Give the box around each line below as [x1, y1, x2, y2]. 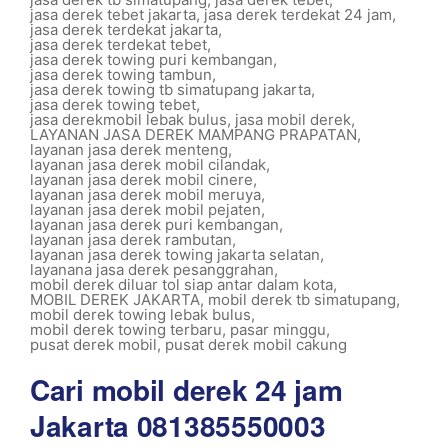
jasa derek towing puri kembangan [30, 50, 273, 69]
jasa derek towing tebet [30, 95, 196, 114]
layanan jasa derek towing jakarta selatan [30, 245, 320, 264]
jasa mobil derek [235, 110, 351, 129]
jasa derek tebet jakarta [30, 5, 196, 24]
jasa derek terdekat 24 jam [204, 5, 392, 24]
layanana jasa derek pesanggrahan [30, 260, 274, 279]
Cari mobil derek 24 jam [30, 369, 343, 410]
